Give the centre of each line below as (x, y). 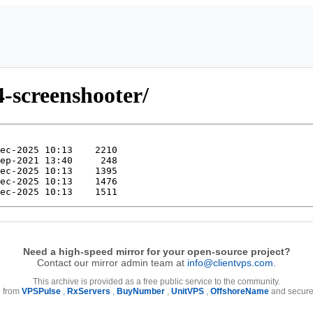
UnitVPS (188, 291)
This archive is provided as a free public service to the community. (156, 281)
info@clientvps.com (230, 262)
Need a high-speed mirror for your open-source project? (156, 251)
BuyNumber (141, 291)
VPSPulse (41, 291)
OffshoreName (240, 291)
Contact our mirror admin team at (112, 262)
